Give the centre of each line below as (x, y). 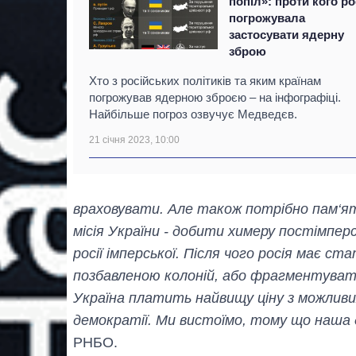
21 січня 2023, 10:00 (134, 139)
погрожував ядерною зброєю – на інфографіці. (215, 97)
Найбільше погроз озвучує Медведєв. (193, 114)
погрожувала (267, 17)
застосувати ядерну (287, 34)
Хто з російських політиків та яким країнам (205, 80)
